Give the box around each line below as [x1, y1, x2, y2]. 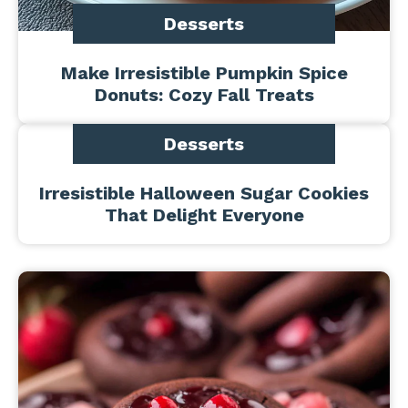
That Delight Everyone [104, 204, 304, 226]
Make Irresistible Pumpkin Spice [60, 62, 348, 84]
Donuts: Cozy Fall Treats [94, 84, 314, 106]
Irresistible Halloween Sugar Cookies [39, 182, 369, 204]
